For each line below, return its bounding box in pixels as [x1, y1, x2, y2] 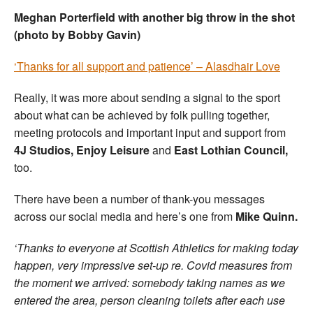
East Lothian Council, [174, 141, 288, 158]
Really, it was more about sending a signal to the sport [14, 89, 280, 105]
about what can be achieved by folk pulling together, [14, 106, 270, 123]
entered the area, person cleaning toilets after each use [14, 291, 285, 308]
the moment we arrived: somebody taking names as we [14, 274, 285, 291]
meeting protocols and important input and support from [14, 124, 286, 140]
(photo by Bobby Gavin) [14, 26, 140, 43]
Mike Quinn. [233, 208, 298, 224]
